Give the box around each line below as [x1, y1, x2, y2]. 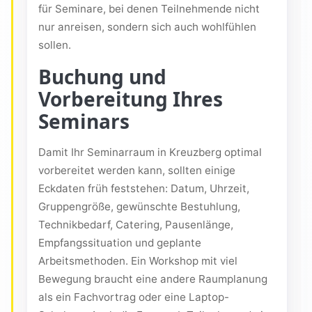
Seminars [38, 108, 130, 135]
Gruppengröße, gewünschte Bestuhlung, [38, 200, 240, 214]
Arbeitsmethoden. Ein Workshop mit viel [38, 254, 237, 268]
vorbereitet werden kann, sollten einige [38, 164, 235, 178]
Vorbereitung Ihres [38, 86, 223, 113]
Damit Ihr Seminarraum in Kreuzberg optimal [38, 146, 262, 159]
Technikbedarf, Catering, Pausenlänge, [38, 218, 233, 232]
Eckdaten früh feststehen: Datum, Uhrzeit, [38, 182, 249, 196]
